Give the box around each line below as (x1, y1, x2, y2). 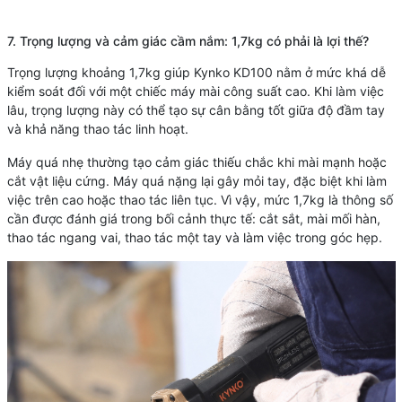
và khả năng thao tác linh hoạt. (6, 120, 188, 136)
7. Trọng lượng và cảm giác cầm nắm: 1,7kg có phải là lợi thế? (6, 32, 369, 48)
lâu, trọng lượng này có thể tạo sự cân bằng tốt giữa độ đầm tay (6, 101, 385, 118)
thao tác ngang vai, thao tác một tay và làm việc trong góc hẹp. (6, 229, 382, 245)
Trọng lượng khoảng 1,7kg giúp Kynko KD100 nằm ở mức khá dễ (6, 64, 386, 80)
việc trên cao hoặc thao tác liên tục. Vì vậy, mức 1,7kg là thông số (6, 191, 393, 207)
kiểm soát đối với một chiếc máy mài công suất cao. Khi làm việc (6, 83, 384, 99)
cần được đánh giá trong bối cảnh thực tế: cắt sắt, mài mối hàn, (6, 210, 380, 226)
